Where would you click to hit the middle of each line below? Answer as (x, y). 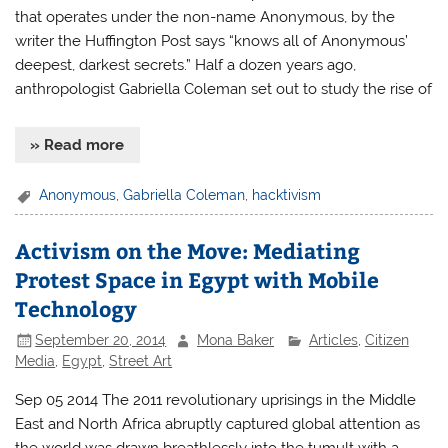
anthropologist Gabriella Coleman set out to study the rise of (224, 88)
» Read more (77, 145)
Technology (76, 309)
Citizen (386, 339)
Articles (333, 339)
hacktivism (287, 194)
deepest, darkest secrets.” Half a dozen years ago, (186, 64)
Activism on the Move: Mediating (188, 251)
